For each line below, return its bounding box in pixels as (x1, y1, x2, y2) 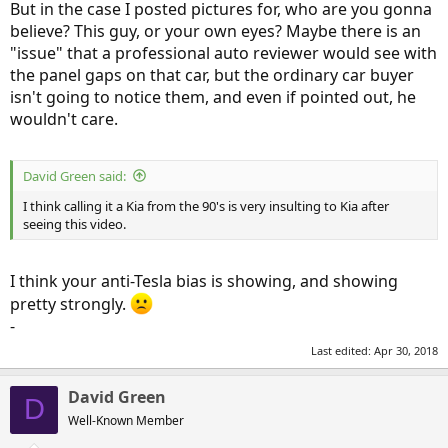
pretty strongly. (10, 293, 130, 316)
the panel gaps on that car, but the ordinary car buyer (10, 63, 414, 86)
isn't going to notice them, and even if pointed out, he (10, 85, 416, 108)
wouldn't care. (10, 107, 118, 130)
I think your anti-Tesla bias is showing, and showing (10, 269, 398, 292)
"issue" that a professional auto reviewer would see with (10, 41, 437, 64)
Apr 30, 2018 (374, 342, 438, 358)
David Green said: (23, 166, 126, 185)
